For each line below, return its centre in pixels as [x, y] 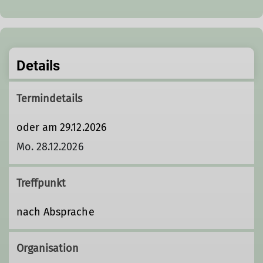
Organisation [48, 249]
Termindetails [49, 98]
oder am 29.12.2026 [61, 127]
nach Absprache [57, 212]
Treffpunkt [41, 183]
